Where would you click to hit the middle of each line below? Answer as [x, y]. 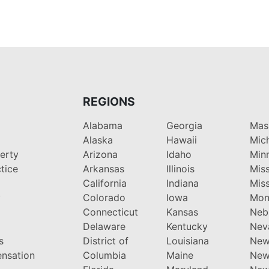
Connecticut [110, 212]
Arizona [100, 154]
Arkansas [103, 168]
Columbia [104, 255]
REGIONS [109, 101]
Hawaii [181, 140]
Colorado [104, 197]
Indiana [182, 183]
